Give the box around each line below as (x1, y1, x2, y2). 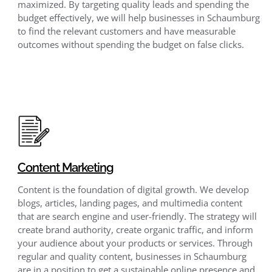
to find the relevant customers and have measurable (17, 24, 236, 37)
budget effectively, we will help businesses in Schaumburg (17, 11, 260, 24)
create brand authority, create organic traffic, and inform (17, 223, 253, 236)
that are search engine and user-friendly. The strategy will (17, 209, 257, 222)
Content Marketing (17, 160, 114, 175)
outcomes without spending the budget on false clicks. (17, 38, 244, 50)
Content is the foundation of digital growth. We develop (17, 183, 249, 195)
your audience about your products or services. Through (17, 236, 253, 249)
